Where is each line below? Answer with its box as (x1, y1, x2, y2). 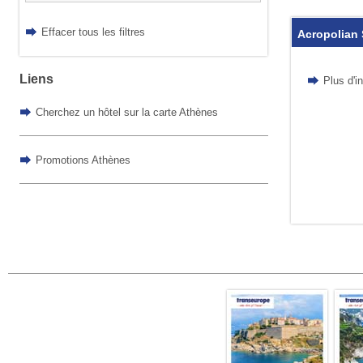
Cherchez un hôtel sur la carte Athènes (36, 105, 219, 118)
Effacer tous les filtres (41, 26, 146, 39)
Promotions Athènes (36, 153, 131, 166)
